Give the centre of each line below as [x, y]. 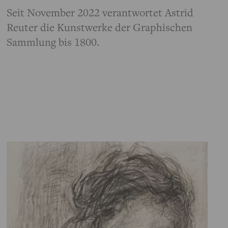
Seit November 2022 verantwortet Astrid [100, 12]
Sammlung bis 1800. [53, 42]
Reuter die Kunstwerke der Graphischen [100, 27]
